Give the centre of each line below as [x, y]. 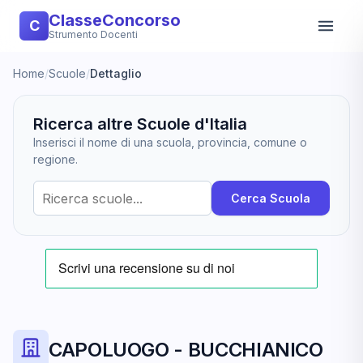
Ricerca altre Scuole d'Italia [140, 124]
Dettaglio [116, 73]
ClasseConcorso [115, 20]
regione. [56, 159]
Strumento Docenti [93, 34]
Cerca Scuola [271, 198]
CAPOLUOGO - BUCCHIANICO [186, 350]
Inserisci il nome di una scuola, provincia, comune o [170, 142]
